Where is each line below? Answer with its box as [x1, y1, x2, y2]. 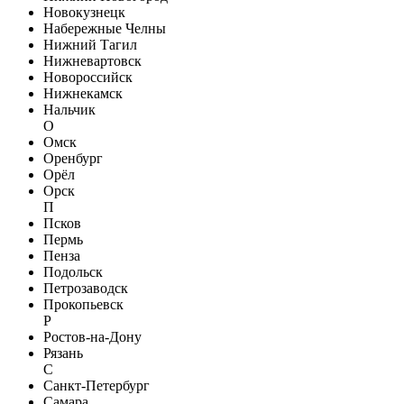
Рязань [43, 344, 83, 361]
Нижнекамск [43, 85, 123, 101]
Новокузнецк [43, 4, 125, 20]
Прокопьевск [43, 296, 124, 312]
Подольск [43, 263, 103, 280]
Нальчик [43, 101, 96, 117]
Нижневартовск [43, 52, 142, 69]
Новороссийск [43, 69, 133, 85]
